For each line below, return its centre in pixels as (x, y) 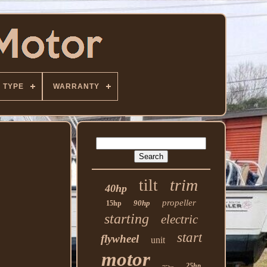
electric (180, 219)
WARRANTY (76, 86)
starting (127, 219)
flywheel (119, 239)
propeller (179, 203)
